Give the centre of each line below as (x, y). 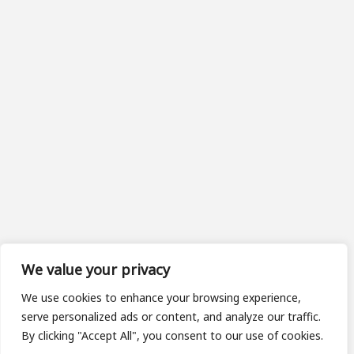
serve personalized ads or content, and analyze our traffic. (171, 316)
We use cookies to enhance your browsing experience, (161, 298)
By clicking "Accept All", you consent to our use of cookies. (172, 335)
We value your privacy (96, 269)
